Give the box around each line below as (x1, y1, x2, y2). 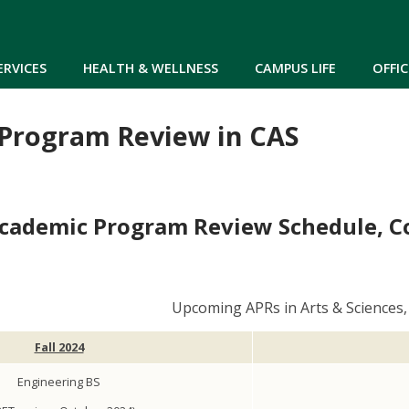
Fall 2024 (34, 339, 84, 356)
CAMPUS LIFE (255, 58, 336, 77)
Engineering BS (17, 373, 100, 391)
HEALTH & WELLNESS (83, 58, 218, 77)
